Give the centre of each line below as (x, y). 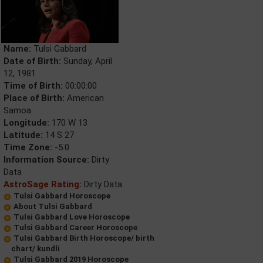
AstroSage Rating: (43, 184)
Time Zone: (28, 147)
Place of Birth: (34, 98)
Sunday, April (87, 61)
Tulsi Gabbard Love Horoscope (72, 217)
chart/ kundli (36, 249)
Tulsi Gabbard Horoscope (62, 196)
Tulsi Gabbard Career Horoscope (75, 227)
